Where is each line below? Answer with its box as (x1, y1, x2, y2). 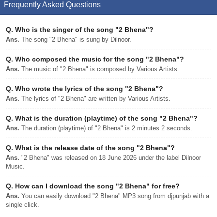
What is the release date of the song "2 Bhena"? (13, 144, 175, 152)
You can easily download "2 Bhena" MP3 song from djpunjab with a (19, 192, 209, 200)
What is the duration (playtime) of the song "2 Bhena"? (13, 114, 198, 122)
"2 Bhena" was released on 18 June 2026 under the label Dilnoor (19, 154, 201, 161)
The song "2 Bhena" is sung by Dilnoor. (19, 36, 131, 43)
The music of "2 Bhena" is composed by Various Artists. (19, 65, 179, 73)
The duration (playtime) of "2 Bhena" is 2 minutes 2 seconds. (19, 124, 192, 132)
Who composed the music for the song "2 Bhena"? (13, 55, 184, 63)
